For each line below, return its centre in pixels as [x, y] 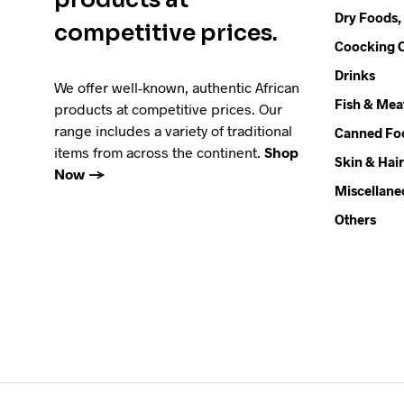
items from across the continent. [159, 152]
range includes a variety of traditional [173, 130]
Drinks [355, 75]
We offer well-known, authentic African [177, 87]
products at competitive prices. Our [168, 109]
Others [355, 219]
